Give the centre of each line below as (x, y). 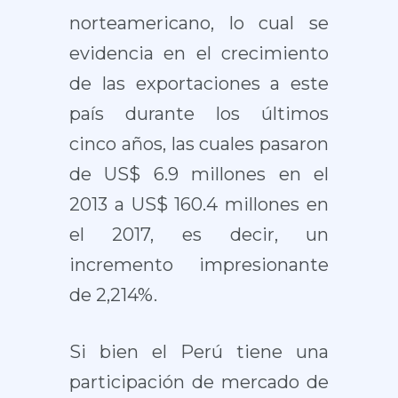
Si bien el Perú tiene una (199, 352)
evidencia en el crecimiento (199, 53)
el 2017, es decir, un (199, 235)
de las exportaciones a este (199, 84)
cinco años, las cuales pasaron (199, 144)
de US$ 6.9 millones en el (199, 174)
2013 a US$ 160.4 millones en (199, 204)
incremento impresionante (199, 265)
